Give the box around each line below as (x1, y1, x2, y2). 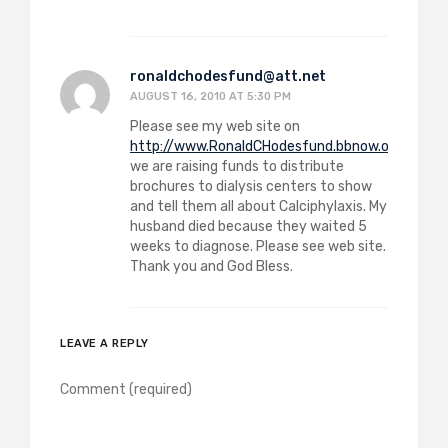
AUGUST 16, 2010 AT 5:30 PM (130, 90, 291, 103)
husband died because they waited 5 (130, 218, 367, 235)
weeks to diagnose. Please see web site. (130, 238, 386, 255)
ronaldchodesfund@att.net (130, 68, 326, 85)
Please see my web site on (130, 118, 300, 135)
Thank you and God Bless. (130, 258, 293, 275)
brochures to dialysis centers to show (130, 178, 372, 195)
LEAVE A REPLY (60, 337, 149, 350)
